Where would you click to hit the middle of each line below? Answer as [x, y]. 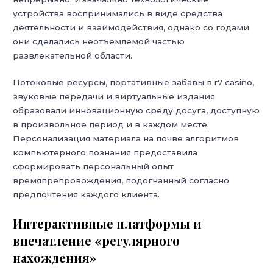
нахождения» [55, 258]
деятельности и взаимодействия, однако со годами [131, 27]
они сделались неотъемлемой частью [99, 41]
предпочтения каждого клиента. [87, 195]
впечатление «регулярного [97, 241]
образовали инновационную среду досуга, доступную [136, 111]
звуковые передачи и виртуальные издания [114, 97]
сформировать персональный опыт [94, 167]
